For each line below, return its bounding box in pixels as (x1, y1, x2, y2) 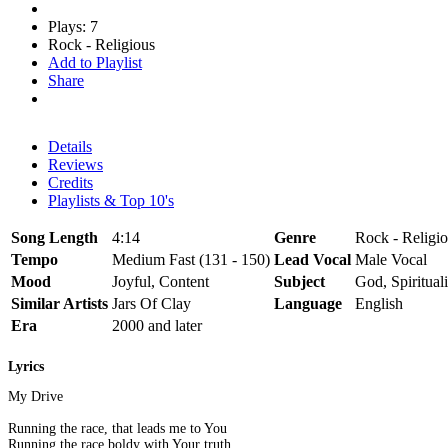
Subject (274, 272, 325, 290)
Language (274, 294, 342, 312)
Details (48, 137, 92, 155)
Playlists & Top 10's (48, 191, 174, 209)
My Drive (8, 389, 63, 405)
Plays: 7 (48, 17, 98, 35)
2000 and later (112, 316, 202, 334)
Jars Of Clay (112, 294, 191, 312)
